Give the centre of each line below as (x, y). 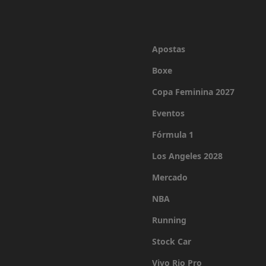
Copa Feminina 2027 (193, 92)
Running (169, 220)
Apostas (168, 49)
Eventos (168, 113)
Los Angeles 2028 (187, 156)
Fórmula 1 (172, 134)
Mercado (170, 177)
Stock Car (171, 241)
